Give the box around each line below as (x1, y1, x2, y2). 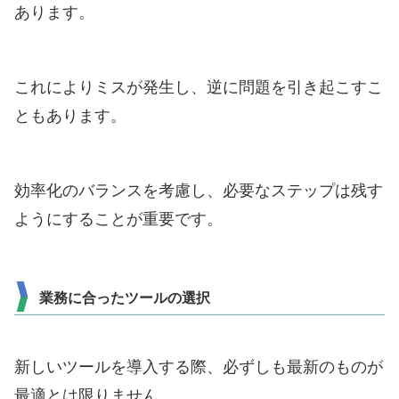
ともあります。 (14, 106, 126, 125)
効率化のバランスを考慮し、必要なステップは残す (14, 182, 383, 199)
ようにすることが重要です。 (14, 210, 223, 228)
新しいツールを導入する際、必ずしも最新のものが (14, 357, 383, 376)
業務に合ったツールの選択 (39, 290, 210, 306)
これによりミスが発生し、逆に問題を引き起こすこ (14, 77, 383, 96)
